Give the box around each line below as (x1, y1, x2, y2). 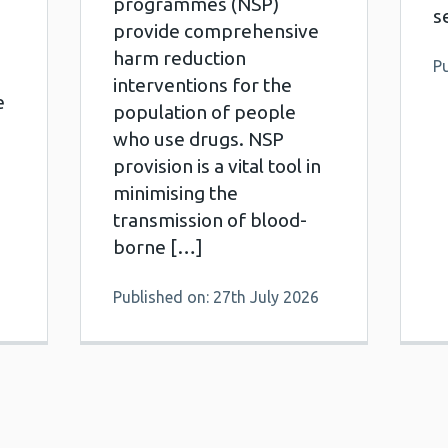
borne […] (112, 236, 203, 258)
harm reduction (112, 47, 246, 69)
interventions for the (112, 74, 292, 96)
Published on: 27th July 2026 (112, 288, 319, 306)
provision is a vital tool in (112, 155, 321, 177)
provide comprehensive (112, 20, 319, 42)
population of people (112, 101, 296, 123)
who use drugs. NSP (112, 128, 284, 150)
